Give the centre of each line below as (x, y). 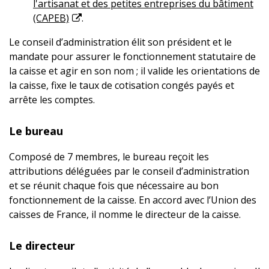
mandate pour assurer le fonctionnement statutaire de (132, 56)
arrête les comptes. (52, 100)
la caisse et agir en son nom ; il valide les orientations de (134, 71)
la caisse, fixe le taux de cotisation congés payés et (122, 85)
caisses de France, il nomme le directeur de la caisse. (125, 214)
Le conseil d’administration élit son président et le (120, 42)
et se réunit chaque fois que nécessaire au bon (114, 186)
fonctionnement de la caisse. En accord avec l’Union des (133, 200)
